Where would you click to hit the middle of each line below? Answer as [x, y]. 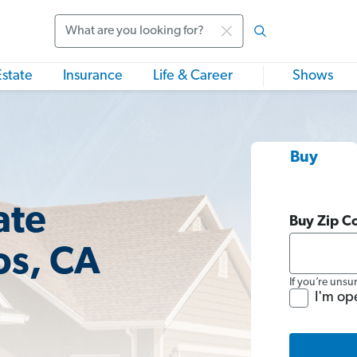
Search [75, 41]
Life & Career [193, 76]
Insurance [93, 76]
